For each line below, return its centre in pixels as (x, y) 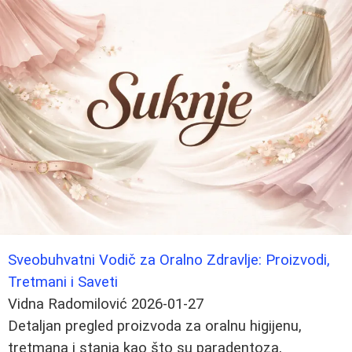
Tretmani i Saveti (63, 282)
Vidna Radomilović (68, 304)
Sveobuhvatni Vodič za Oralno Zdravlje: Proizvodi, (169, 260)
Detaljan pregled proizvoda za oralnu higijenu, (155, 326)
